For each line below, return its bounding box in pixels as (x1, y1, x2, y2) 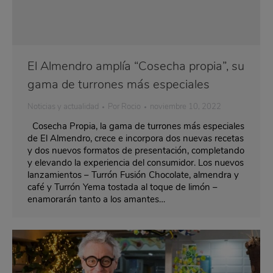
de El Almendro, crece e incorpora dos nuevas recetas (27, 132, 244, 145)
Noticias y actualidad (27, 101, 99, 113)
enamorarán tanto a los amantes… (27, 193, 165, 206)
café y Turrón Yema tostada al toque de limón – (27, 181, 218, 194)
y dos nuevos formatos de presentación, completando (27, 144, 244, 157)
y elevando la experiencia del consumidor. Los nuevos (27, 157, 244, 169)
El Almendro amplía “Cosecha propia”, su (27, 58, 244, 75)
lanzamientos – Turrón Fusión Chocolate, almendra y (27, 169, 239, 182)
